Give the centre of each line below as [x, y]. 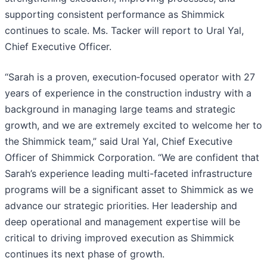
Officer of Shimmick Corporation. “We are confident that [132, 158]
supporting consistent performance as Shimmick [115, 15]
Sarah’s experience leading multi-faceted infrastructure [128, 174]
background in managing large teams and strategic [120, 109]
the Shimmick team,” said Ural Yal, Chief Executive [119, 142]
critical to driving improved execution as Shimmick [119, 238]
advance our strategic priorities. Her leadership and [121, 206]
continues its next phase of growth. [85, 254]
